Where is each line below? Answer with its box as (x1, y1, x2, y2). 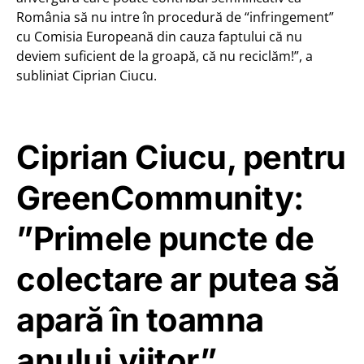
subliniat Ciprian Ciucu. (16, 66, 157, 84)
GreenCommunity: (16, 177, 304, 218)
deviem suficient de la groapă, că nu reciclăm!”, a (16, 46, 313, 65)
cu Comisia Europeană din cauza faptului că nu (16, 27, 302, 45)
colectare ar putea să (16, 258, 340, 299)
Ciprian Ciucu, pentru (16, 136, 346, 177)
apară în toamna (16, 299, 264, 340)
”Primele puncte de (16, 218, 314, 258)
